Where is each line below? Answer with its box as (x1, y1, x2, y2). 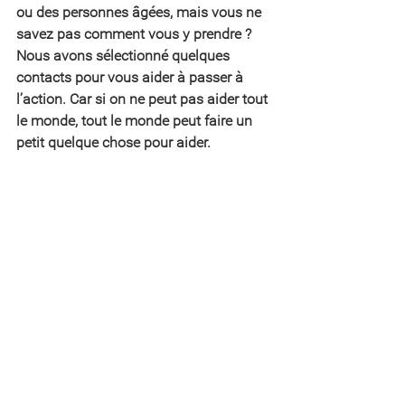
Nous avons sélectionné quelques (16, 47, 233, 64)
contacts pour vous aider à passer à (16, 69, 247, 86)
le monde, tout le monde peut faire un (16, 112, 256, 129)
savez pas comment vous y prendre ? (16, 25, 255, 42)
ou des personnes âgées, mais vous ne (16, 4, 265, 21)
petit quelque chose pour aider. (16, 134, 211, 151)
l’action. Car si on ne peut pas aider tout (16, 90, 271, 108)
